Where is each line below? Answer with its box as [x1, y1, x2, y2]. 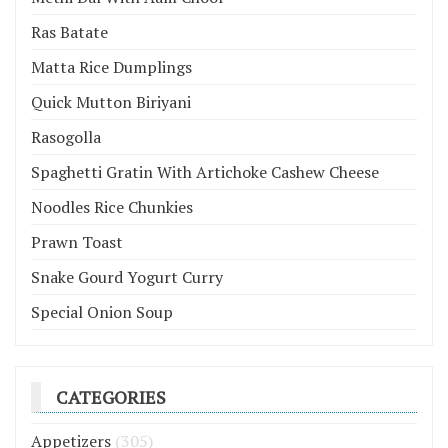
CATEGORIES [56, 384, 166, 409]
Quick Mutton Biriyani [31, 90, 191, 113]
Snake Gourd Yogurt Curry [31, 265, 223, 288]
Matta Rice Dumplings [31, 55, 192, 78]
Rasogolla [31, 125, 101, 148]
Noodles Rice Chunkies [31, 195, 193, 218]
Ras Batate [31, 20, 108, 43]
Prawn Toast [31, 230, 123, 253]
